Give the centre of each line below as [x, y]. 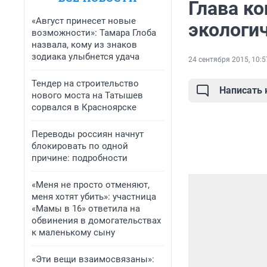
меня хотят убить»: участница [94, 197]
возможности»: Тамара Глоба [94, 33]
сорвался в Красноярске [84, 107]
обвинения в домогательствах [96, 221]
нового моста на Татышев [87, 95]
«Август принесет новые [84, 21]
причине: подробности [80, 158]
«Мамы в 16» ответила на [86, 209]
